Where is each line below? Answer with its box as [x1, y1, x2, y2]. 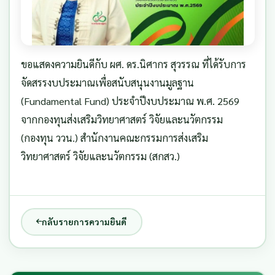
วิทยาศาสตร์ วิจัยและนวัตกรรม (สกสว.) [20, 149, 180, 163]
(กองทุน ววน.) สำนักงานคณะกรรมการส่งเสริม [20, 131, 208, 144]
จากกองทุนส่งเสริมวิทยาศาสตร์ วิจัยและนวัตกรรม [20, 112, 223, 126]
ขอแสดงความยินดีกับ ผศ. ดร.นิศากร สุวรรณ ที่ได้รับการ [20, 57, 246, 71]
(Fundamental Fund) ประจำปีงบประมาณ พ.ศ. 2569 [20, 94, 239, 107]
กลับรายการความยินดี [42, 216, 126, 228]
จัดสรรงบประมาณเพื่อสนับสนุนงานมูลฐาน [20, 76, 194, 89]
